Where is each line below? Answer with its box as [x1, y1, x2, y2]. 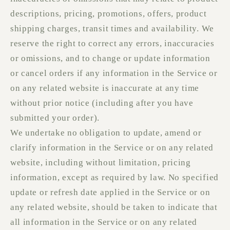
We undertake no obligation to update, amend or [10, 128, 202, 138]
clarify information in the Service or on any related [10, 143, 214, 153]
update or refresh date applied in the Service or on [10, 187, 210, 198]
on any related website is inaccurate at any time [10, 83, 200, 93]
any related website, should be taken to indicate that [10, 202, 218, 213]
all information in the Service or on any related [10, 217, 198, 227]
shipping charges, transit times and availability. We [10, 24, 214, 34]
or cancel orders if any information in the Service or [10, 68, 218, 79]
